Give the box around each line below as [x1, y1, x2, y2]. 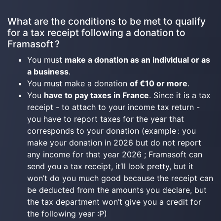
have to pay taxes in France [44, 90, 149, 100]
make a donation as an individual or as [65, 55, 210, 65]
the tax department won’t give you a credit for [27, 197, 201, 207]
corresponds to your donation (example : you [27, 126, 196, 136]
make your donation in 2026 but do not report [27, 138, 201, 147]
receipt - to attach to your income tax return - [27, 102, 200, 112]
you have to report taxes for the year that [27, 114, 184, 124]
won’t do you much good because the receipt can [27, 173, 213, 183]
